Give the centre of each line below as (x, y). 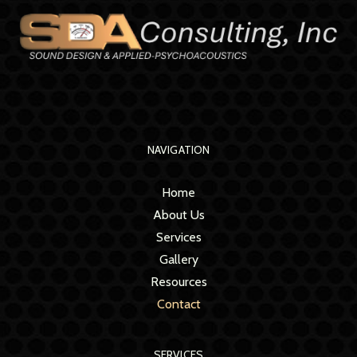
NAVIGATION (178, 149)
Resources (178, 281)
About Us (178, 214)
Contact (178, 304)
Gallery (178, 259)
